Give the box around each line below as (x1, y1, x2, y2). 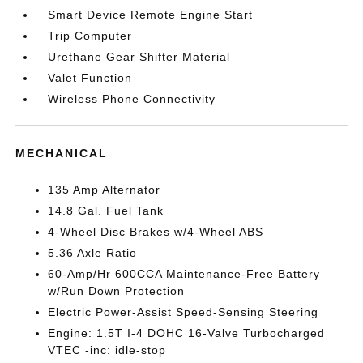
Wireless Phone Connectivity (48, 92, 216, 105)
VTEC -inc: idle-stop (48, 344, 167, 357)
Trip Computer (48, 29, 133, 42)
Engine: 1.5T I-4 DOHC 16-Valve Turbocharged (48, 327, 326, 340)
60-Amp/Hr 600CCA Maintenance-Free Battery (48, 267, 321, 280)
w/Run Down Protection (48, 284, 186, 297)
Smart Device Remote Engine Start (48, 8, 254, 21)
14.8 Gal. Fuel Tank (48, 204, 164, 217)
